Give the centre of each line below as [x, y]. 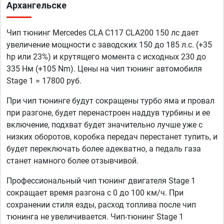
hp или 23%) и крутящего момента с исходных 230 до [106, 57]
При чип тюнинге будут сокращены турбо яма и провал [110, 101]
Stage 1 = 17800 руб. [44, 81]
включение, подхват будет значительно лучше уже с [104, 125]
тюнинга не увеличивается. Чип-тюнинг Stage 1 [95, 217]
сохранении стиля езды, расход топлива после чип [101, 205]
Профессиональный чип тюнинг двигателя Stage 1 [101, 181]
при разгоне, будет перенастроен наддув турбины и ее [108, 113]
